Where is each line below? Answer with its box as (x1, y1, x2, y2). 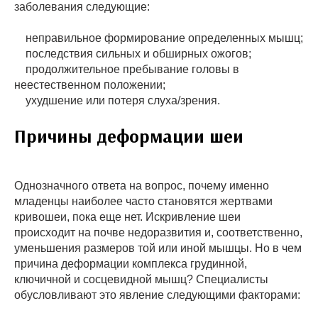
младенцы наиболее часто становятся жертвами (14, 194, 273, 207)
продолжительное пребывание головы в (14, 62, 239, 75)
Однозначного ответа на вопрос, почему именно (14, 179, 269, 192)
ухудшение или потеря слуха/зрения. (14, 94, 220, 106)
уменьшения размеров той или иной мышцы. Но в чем (14, 241, 302, 254)
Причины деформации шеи (14, 124, 243, 148)
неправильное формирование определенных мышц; (14, 31, 303, 44)
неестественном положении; (14, 78, 165, 91)
